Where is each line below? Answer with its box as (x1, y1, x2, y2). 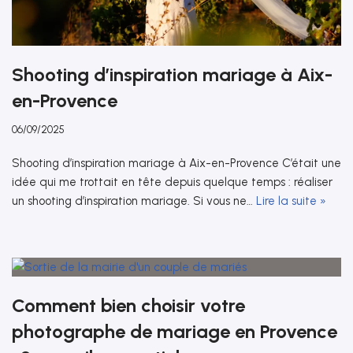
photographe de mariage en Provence (12, 320, 337, 344)
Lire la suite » (256, 194, 326, 209)
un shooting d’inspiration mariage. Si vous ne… (12, 194, 256, 209)
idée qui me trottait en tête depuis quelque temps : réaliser (12, 175, 333, 190)
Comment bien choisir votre (12, 294, 245, 318)
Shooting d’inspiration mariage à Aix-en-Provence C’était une (12, 156, 341, 171)
